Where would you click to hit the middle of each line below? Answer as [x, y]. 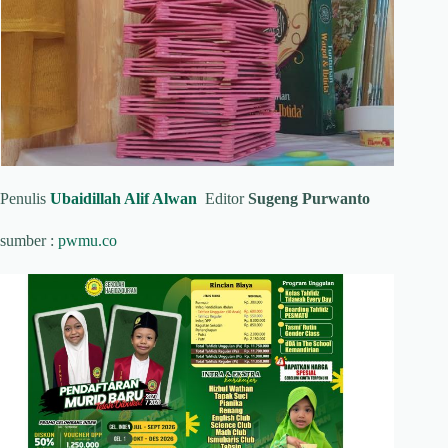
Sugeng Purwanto [309, 198]
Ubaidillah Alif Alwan [123, 198]
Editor [222, 198]
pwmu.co [87, 240]
